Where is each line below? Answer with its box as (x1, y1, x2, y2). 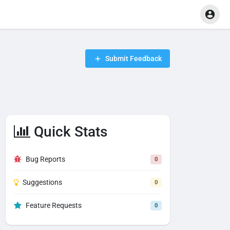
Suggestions (23, 178, 62, 186)
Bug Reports (26, 155, 65, 163)
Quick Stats (30, 123, 107, 140)
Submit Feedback (104, 54, 162, 63)
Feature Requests (26, 201, 82, 209)
